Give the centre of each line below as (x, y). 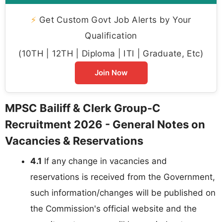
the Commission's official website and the (113, 209)
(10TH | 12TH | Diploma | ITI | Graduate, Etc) (111, 54)
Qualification (111, 36)
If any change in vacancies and (104, 161)
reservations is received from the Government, (123, 177)
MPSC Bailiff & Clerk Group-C (83, 108)
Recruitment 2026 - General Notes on (105, 125)
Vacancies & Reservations (74, 141)
